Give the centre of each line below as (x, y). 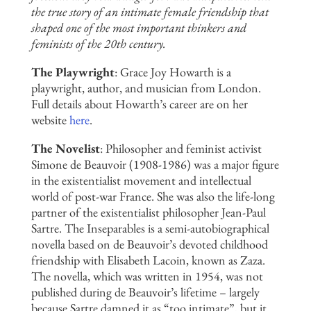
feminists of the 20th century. (98, 44)
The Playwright (73, 72)
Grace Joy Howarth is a (175, 72)
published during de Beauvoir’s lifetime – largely (145, 292)
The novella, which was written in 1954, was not (147, 276)
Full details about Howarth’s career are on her (139, 104)
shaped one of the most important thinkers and (138, 28)
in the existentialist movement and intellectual (141, 180)
